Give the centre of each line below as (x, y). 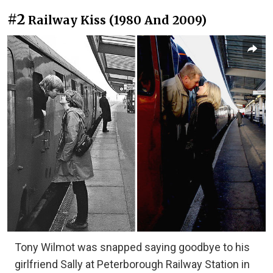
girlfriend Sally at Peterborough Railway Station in (132, 264)
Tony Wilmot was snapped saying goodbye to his (132, 247)
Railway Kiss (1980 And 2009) (117, 20)
